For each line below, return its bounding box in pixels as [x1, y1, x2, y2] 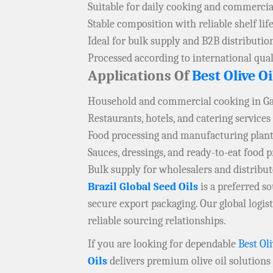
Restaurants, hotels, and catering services [88, 112, 271, 126]
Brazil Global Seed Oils [88, 180, 198, 194]
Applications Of [88, 67, 192, 85]
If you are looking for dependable [88, 238, 238, 251]
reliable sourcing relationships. [88, 214, 226, 228]
